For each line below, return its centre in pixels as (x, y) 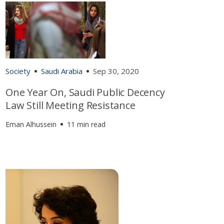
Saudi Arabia (62, 71)
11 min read (86, 124)
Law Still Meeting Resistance (70, 105)
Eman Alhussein (31, 124)
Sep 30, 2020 (116, 71)
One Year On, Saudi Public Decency (85, 92)
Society (18, 71)
